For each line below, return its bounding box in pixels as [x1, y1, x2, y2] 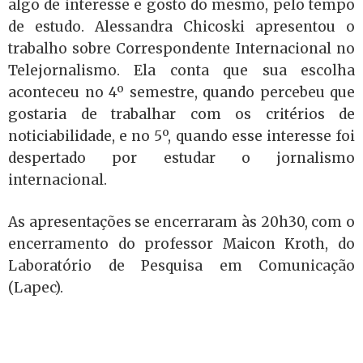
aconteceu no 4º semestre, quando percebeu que [8, 83, 355, 101]
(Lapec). [8, 279, 63, 297]
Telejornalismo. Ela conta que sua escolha [8, 61, 355, 79]
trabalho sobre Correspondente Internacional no [8, 39, 355, 58]
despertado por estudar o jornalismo [8, 148, 355, 167]
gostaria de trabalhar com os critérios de [8, 105, 355, 123]
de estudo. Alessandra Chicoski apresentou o [8, 17, 355, 36]
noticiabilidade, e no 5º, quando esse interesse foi [8, 126, 355, 145]
